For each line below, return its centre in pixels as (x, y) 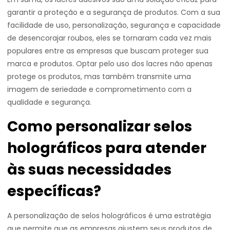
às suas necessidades (89, 170)
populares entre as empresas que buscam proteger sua (108, 51)
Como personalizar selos (100, 127)
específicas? (54, 191)
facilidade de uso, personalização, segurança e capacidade (114, 25)
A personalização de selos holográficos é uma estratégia (109, 216)
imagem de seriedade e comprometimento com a (99, 89)
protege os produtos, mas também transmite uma (99, 76)
